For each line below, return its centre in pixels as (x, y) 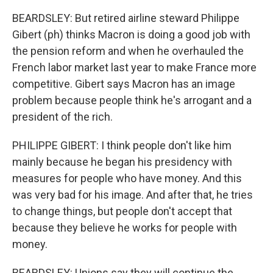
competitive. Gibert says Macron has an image (124, 84)
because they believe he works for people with (125, 228)
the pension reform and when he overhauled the (128, 51)
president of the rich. (62, 117)
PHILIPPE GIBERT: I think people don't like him (122, 145)
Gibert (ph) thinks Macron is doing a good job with (131, 34)
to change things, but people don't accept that (122, 211)
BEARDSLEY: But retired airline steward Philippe (126, 18)
